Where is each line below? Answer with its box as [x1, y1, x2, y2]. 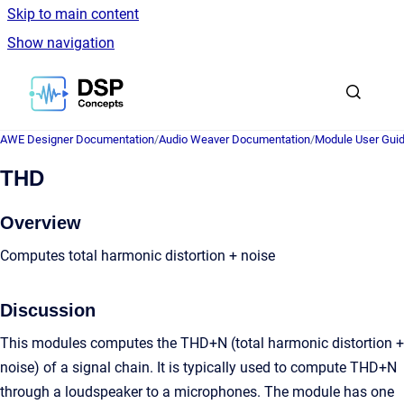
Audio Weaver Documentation [159, 133, 310, 146]
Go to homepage [123, 73, 229, 90]
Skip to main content [7, 5, 139, 23]
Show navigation [7, 34, 115, 51]
